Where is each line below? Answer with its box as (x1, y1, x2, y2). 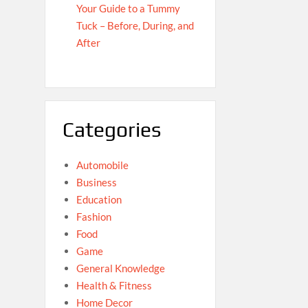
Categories (62, 118, 161, 142)
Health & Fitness (76, 278, 152, 291)
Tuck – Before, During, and (76, 19, 194, 32)
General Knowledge (76, 261, 165, 274)
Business (76, 175, 117, 188)
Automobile (76, 158, 129, 171)
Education (76, 192, 122, 206)
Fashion (76, 210, 111, 223)
